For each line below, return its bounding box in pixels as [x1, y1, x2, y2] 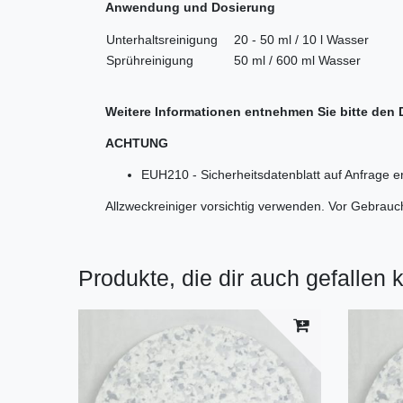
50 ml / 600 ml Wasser [219, 53, 361, 68]
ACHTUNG [105, 136, 168, 151]
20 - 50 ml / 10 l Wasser [219, 32, 369, 48]
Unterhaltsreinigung [106, 32, 218, 48]
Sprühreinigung [106, 53, 193, 68]
